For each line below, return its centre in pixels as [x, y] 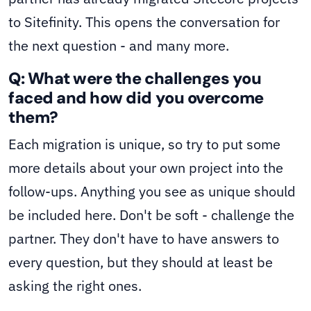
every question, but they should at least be [141, 262]
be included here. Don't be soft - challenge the [151, 215]
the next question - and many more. [119, 46]
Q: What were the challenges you [135, 79]
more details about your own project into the [146, 168]
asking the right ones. [75, 286]
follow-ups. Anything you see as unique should [152, 192]
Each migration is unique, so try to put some [144, 144]
